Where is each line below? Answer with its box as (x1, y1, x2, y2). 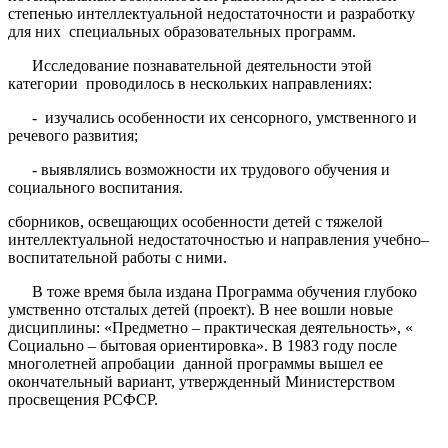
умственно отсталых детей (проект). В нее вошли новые (8, 300, 393, 318)
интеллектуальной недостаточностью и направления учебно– (8, 230, 429, 248)
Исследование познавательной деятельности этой (8, 56, 372, 74)
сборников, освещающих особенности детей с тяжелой (8, 212, 383, 230)
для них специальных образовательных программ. (8, 22, 356, 40)
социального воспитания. (8, 178, 183, 196)
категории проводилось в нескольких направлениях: (8, 74, 372, 92)
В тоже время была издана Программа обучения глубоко (8, 282, 417, 300)
